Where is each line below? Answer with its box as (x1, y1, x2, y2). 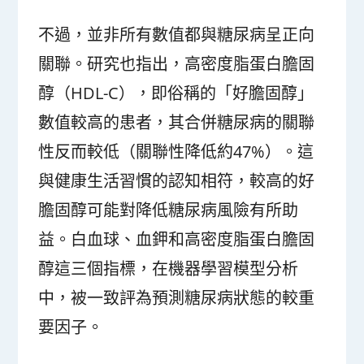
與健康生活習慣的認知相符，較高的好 (38, 170, 315, 193)
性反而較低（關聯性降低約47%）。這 (38, 141, 314, 163)
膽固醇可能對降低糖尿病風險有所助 (38, 199, 299, 222)
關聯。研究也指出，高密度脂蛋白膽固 (38, 53, 315, 76)
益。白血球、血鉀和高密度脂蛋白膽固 (38, 228, 315, 251)
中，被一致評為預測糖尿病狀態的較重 (38, 287, 315, 310)
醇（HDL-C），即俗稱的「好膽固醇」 (38, 82, 314, 105)
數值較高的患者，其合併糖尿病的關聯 (38, 111, 315, 134)
